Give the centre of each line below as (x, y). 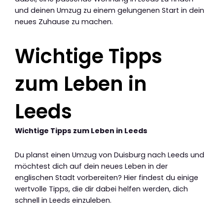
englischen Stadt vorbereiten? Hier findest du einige (107, 177)
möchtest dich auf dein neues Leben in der (91, 166)
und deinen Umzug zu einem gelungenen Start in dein (110, 11)
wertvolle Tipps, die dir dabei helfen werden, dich (101, 189)
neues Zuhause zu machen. (64, 22)
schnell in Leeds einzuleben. (63, 200)
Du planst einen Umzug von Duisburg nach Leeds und (110, 155)
